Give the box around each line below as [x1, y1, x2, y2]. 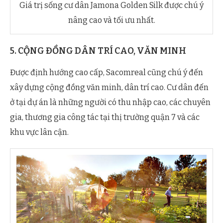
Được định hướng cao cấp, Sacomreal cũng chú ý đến [10, 68, 203, 78]
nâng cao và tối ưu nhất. [68, 15, 155, 25]
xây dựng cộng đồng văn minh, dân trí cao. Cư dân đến [10, 83, 209, 93]
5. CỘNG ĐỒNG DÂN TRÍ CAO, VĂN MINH [10, 45, 186, 57]
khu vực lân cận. [10, 127, 69, 137]
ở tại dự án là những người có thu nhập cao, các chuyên [10, 98, 211, 108]
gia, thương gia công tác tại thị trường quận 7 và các [10, 112, 200, 122]
